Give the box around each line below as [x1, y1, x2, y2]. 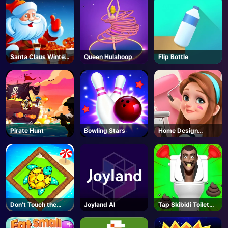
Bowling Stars [84, 126, 126, 134]
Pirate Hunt [10, 126, 44, 134]
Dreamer [158, 135, 184, 144]
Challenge [10, 62, 40, 70]
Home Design [158, 126, 198, 134]
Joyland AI [84, 201, 116, 209]
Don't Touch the [10, 201, 56, 209]
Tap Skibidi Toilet [158, 201, 209, 209]
